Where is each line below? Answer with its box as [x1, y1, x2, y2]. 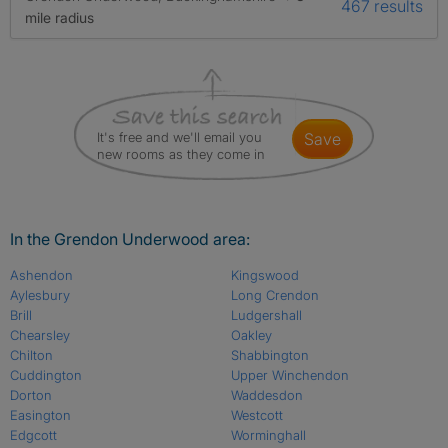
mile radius [25, 8, 94, 26]
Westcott [230, 406, 283, 423]
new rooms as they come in [97, 145, 265, 162]
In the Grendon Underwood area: [10, 228, 250, 249]
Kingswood [230, 266, 299, 283]
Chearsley [10, 326, 70, 343]
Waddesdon [230, 386, 303, 403]
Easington [10, 406, 71, 423]
